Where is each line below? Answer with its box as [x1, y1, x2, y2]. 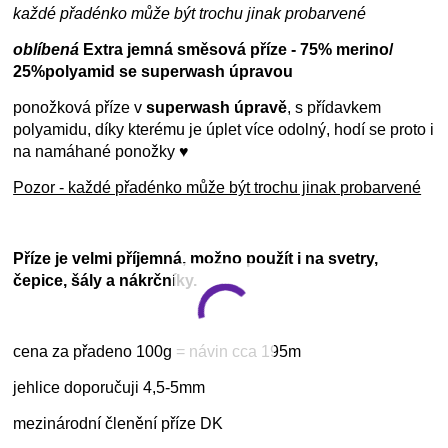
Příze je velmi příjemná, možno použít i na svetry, [13, 250, 379, 268]
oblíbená [13, 41, 80, 59]
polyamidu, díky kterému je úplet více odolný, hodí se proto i [13, 121, 435, 139]
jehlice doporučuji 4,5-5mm [13, 379, 206, 397]
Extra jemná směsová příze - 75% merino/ [79, 41, 394, 59]
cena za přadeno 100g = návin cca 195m [13, 343, 302, 361]
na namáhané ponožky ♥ [13, 143, 190, 161]
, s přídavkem [287, 99, 382, 117]
